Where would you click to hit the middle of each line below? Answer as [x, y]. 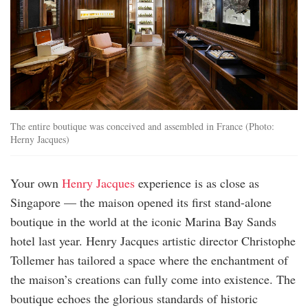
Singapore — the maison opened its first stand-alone [141, 202]
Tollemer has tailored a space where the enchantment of [149, 260]
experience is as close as [197, 183]
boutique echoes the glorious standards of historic [134, 298]
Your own [36, 183]
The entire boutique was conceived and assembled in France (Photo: [142, 126]
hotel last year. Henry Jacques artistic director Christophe [153, 240]
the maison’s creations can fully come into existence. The [153, 279]
